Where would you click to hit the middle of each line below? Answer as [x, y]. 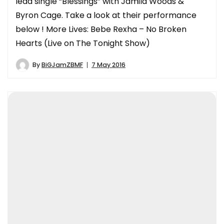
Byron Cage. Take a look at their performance [106, 15]
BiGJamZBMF [62, 64]
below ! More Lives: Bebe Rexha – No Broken [101, 29]
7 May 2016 [108, 64]
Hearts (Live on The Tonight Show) [83, 43]
